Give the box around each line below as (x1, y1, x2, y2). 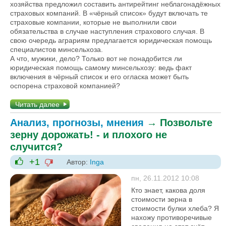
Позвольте (160, 117, 212, 128)
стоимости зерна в (131, 195, 192, 203)
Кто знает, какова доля (131, 186, 205, 194)
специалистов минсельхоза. (10, 45, 103, 53)
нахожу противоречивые (131, 213, 212, 221)
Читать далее (15, 100, 60, 108)
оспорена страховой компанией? (10, 81, 120, 90)
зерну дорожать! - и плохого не (10, 129, 167, 140)
